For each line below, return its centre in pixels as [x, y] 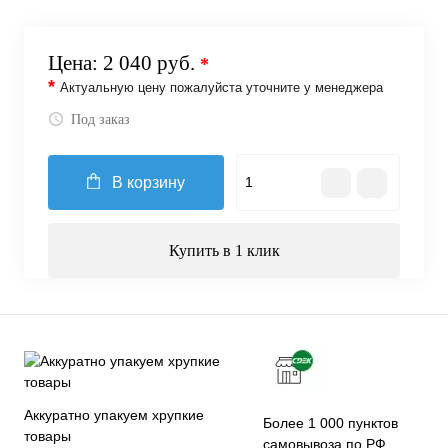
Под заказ [100, 120]
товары [47, 436]
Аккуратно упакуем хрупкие [114, 415]
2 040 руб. [151, 63]
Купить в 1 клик [224, 251]
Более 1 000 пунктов [331, 423]
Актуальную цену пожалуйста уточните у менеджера [221, 87]
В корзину [148, 183]
